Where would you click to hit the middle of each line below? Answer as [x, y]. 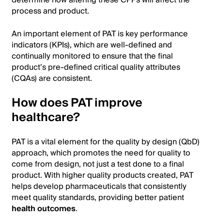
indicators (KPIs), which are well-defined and [92, 45]
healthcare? [46, 117]
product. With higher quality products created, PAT [102, 175]
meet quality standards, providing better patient [98, 198]
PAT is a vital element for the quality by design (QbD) [106, 142]
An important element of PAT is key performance [100, 34]
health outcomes [44, 209]
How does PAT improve [77, 103]
